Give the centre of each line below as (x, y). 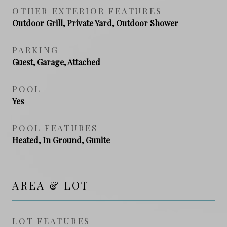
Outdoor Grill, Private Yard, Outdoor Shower (95, 23)
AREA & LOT (50, 185)
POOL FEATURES (55, 127)
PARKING (35, 49)
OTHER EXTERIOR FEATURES (87, 10)
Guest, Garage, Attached (56, 62)
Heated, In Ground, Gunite (61, 140)
